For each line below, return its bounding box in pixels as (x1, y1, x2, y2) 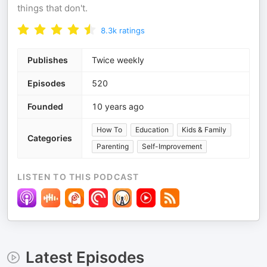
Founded (27, 101, 63, 112)
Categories (27, 133, 72, 144)
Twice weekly (92, 55, 144, 66)
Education (135, 125, 169, 135)
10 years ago (92, 101, 144, 112)
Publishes (27, 55, 68, 66)
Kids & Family (182, 125, 226, 135)
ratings (119, 26, 145, 36)
